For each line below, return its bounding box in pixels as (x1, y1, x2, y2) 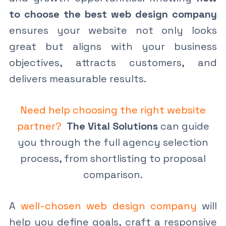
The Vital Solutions (66, 119, 158, 133)
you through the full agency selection (18, 135, 208, 149)
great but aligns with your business (9, 39, 217, 53)
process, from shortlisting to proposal (20, 151, 206, 165)
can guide (157, 119, 209, 133)
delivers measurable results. (9, 72, 146, 85)
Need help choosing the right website (20, 103, 206, 117)
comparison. (83, 167, 143, 181)
